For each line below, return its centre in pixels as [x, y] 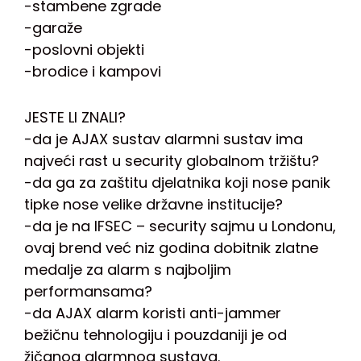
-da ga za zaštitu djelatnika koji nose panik [177, 183]
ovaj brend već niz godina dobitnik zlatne [171, 248]
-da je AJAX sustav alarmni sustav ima [164, 139]
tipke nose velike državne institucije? [154, 205]
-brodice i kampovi [93, 71]
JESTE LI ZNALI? [75, 118]
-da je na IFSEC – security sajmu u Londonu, [180, 226]
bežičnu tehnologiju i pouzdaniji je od [156, 335]
